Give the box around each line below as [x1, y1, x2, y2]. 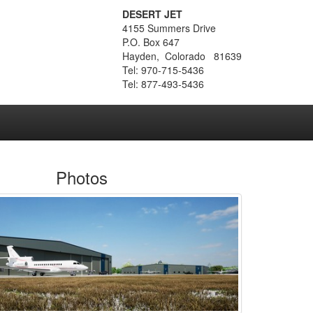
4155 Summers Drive [122, 21, 216, 35]
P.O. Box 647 [122, 35, 180, 49]
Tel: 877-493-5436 [122, 77, 204, 91]
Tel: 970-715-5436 [122, 63, 204, 77]
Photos [56, 165, 108, 189]
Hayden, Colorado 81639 [122, 49, 242, 63]
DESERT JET [122, 7, 182, 21]
